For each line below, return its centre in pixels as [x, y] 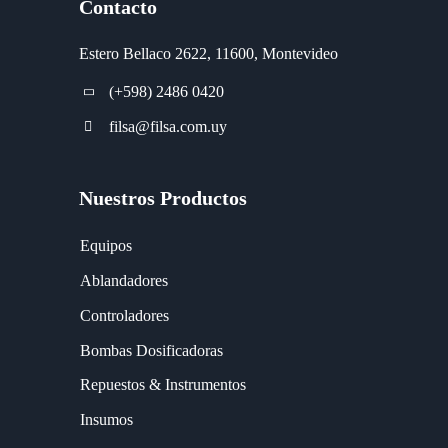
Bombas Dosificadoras [151, 350]
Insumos [106, 420]
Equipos [106, 246]
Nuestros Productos [163, 198]
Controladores [124, 315]
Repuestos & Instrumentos [163, 385]
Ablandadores [124, 280]
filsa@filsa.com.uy [168, 127]
